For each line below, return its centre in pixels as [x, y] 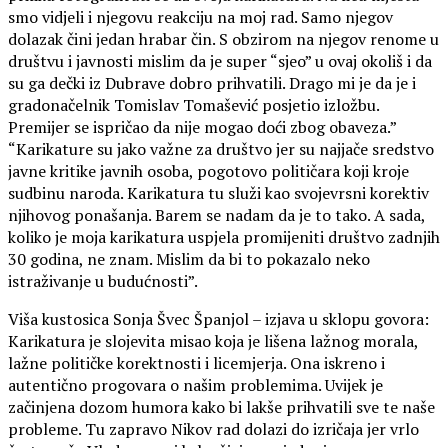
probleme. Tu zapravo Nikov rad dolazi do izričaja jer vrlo [213, 428]
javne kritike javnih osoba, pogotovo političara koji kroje [208, 170]
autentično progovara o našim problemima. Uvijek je [195, 384]
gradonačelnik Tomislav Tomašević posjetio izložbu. [193, 104]
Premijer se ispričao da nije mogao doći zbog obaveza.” [202, 126]
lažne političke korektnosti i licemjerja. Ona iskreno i [196, 362]
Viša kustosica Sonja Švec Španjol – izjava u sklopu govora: [218, 318]
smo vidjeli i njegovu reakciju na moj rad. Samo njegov [200, 16]
